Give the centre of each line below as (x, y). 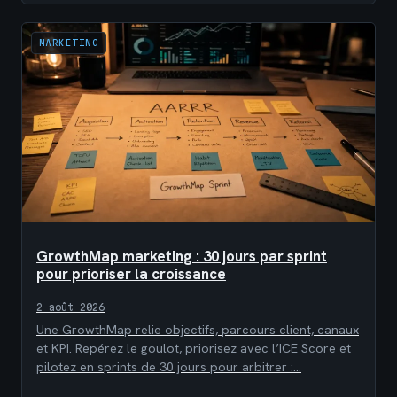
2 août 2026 (70, 307)
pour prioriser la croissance (131, 273)
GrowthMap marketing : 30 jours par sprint (182, 256)
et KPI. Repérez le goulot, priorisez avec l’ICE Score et (194, 348)
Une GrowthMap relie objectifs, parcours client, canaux (198, 329)
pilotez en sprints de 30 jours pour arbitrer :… (169, 366)
